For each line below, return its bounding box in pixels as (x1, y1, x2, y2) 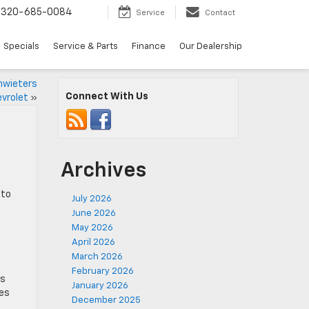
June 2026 (71, 209, 116, 218)
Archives (60, 161, 146, 181)
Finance (132, 42, 166, 52)
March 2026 (71, 252, 123, 261)
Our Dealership (179, 42, 242, 52)
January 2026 (71, 281, 128, 290)
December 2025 (71, 296, 141, 305)
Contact (205, 9, 235, 17)
